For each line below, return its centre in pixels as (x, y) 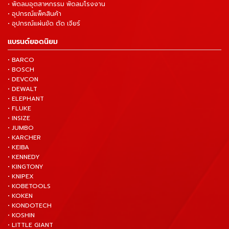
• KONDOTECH (30, 206)
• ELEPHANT (26, 99)
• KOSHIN (21, 215)
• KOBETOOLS (29, 186)
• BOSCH (21, 70)
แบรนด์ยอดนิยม (33, 42)
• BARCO (21, 60)
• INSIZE (19, 118)
